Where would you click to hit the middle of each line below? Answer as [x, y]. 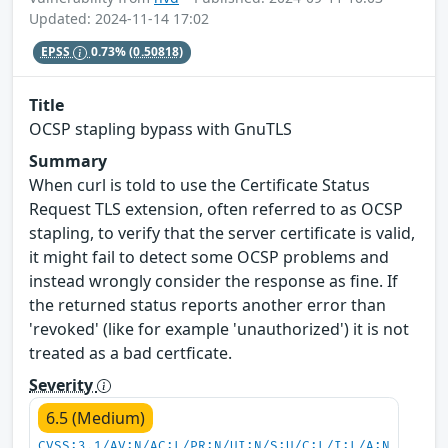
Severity [63, 384]
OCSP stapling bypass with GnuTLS [160, 128]
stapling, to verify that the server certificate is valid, [222, 232]
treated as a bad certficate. [130, 352]
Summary [68, 160]
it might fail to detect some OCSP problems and [209, 256]
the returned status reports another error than [207, 304]
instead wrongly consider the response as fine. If [213, 280]
